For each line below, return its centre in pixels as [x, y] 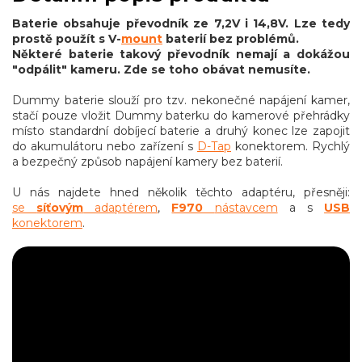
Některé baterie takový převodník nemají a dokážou [181, 55]
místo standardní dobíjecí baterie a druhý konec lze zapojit [181, 131]
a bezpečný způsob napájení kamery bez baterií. [147, 162]
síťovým [60, 208]
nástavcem [246, 208]
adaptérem [121, 208]
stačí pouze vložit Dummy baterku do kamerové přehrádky [181, 116]
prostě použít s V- [67, 39]
